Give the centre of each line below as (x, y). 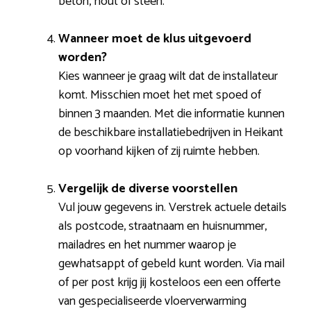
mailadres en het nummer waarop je (147, 245)
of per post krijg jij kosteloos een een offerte (169, 283)
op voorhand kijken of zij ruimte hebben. (159, 152)
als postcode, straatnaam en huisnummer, (162, 227)
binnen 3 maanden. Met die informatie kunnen (171, 114)
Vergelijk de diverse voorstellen (148, 189)
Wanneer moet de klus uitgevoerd (155, 39)
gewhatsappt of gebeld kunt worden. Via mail (171, 264)
